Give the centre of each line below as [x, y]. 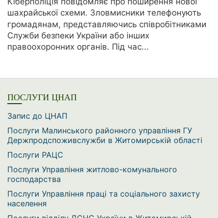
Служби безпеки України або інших [78, 36]
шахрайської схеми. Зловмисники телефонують [104, 13]
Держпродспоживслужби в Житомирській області [105, 140]
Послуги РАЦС [35, 154]
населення [27, 203]
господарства [34, 179]
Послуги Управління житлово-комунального [92, 169]
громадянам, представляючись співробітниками [107, 24]
